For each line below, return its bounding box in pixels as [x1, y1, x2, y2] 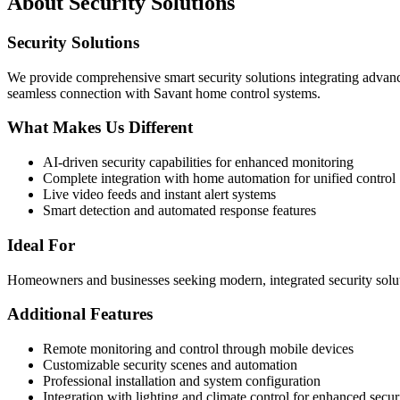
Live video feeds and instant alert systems [43, 187, 276, 203]
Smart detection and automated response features [43, 203, 316, 219]
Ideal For [7, 235, 75, 254]
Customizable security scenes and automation [43, 357, 297, 373]
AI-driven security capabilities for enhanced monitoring [43, 154, 354, 171]
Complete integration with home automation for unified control [43, 171, 396, 187]
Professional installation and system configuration [43, 373, 321, 389]
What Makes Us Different [7, 118, 193, 137]
